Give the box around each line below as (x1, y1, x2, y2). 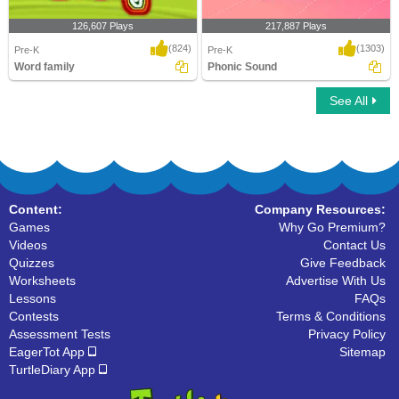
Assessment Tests (9, 327, 110, 341)
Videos (9, 238, 47, 252)
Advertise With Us (286, 273, 386, 288)
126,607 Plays (72, 20, 134, 31)
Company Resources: (255, 202, 386, 216)
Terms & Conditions (276, 309, 386, 323)
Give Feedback (300, 256, 386, 270)
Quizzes (9, 256, 54, 270)
